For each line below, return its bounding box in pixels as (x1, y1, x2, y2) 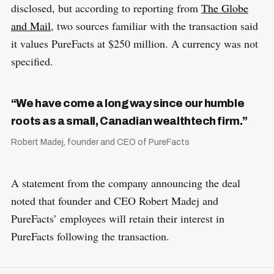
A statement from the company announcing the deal (10, 175, 240, 190)
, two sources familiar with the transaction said (50, 18, 258, 33)
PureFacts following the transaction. (10, 228, 173, 243)
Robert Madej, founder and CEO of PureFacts (10, 137, 190, 147)
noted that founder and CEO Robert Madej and (10, 193, 218, 208)
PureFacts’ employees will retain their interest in (10, 210, 224, 226)
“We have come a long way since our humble (10, 97, 245, 109)
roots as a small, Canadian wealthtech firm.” (10, 114, 248, 127)
